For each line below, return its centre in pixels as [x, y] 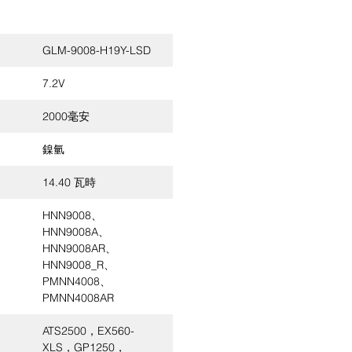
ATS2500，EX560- [88, 331]
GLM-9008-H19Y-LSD [97, 50]
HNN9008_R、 [79, 265]
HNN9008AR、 [79, 248]
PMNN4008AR [78, 298]
